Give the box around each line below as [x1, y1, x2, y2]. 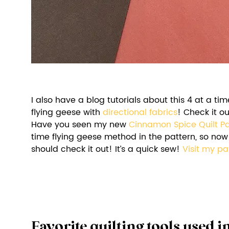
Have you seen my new [31, 118, 129, 132]
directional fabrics [103, 106, 177, 120]
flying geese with [31, 106, 103, 120]
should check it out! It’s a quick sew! [31, 143, 182, 156]
